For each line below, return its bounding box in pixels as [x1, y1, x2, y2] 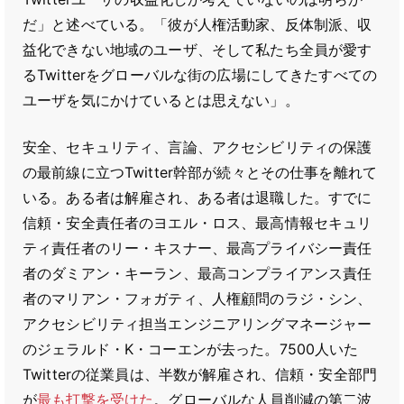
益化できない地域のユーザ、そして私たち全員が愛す [23, 41, 372, 59]
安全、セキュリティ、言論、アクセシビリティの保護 [23, 138, 372, 156]
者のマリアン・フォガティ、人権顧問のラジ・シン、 [23, 289, 372, 308]
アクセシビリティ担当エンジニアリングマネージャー [23, 315, 372, 333]
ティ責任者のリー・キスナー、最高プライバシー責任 [23, 239, 372, 257]
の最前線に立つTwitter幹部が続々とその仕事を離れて [23, 163, 377, 181]
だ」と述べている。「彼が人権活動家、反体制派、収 [23, 15, 372, 33]
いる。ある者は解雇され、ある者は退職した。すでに [23, 188, 372, 207]
